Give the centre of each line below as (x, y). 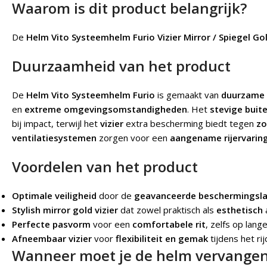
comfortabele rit (169, 224)
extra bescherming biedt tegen (190, 124)
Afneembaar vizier (52, 239)
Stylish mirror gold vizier (65, 210)
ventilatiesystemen (54, 138)
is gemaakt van (188, 95)
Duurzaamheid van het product (121, 66)
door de (115, 196)
